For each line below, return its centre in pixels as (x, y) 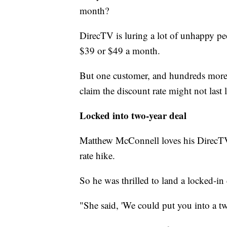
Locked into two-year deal (133, 116)
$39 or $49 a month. (120, 51)
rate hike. (97, 156)
